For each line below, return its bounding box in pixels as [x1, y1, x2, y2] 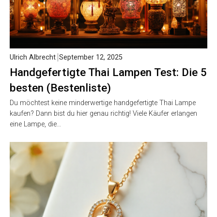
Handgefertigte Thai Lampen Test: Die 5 [10, 66, 207, 79]
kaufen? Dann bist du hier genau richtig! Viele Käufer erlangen [10, 109, 197, 118]
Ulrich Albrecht [10, 53, 56, 62]
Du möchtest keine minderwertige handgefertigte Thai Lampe [10, 99, 196, 108]
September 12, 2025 [59, 53, 123, 62]
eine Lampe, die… [10, 120, 61, 129]
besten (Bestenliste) [10, 81, 111, 94]
